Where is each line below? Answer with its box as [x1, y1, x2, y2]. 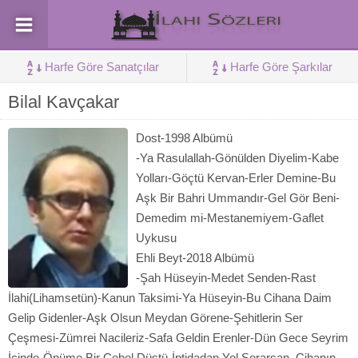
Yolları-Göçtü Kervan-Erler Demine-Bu [136, 171, 336, 185]
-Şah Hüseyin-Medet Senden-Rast [136, 271, 316, 284]
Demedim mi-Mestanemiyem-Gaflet [136, 211, 324, 225]
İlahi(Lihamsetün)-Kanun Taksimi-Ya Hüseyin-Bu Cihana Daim [8, 291, 332, 304]
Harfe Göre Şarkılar [230, 60, 332, 74]
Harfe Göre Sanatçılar [45, 60, 159, 74]
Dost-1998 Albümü [136, 131, 233, 145]
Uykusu [136, 231, 177, 245]
